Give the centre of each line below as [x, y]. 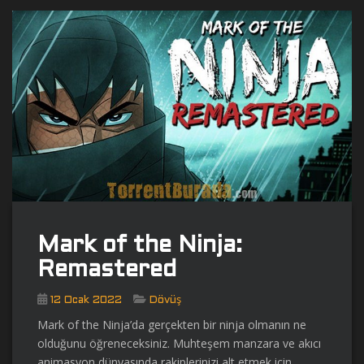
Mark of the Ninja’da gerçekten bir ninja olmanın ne [172, 324]
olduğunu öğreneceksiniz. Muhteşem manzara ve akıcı [179, 343]
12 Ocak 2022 [86, 300]
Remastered [107, 270]
